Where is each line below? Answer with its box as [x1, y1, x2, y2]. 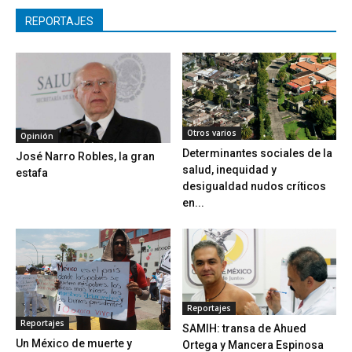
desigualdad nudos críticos [181, 179, 326, 192]
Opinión [20, 130, 53, 142]
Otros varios [186, 126, 236, 138]
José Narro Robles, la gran [16, 150, 155, 163]
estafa [16, 167, 48, 180]
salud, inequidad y [181, 163, 277, 176]
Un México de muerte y [16, 337, 132, 350]
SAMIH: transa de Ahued [181, 322, 306, 335]
